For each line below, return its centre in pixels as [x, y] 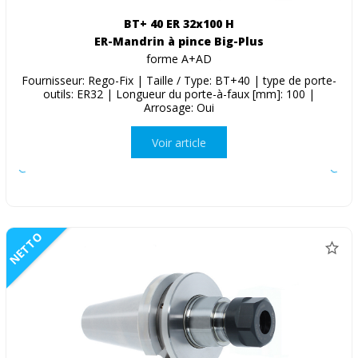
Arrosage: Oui [179, 108]
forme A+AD [179, 59]
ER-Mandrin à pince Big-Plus [179, 42]
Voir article [179, 142]
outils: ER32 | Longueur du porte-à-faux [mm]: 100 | [179, 94]
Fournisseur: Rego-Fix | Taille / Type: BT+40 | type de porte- [179, 81]
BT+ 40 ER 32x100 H [179, 24]
